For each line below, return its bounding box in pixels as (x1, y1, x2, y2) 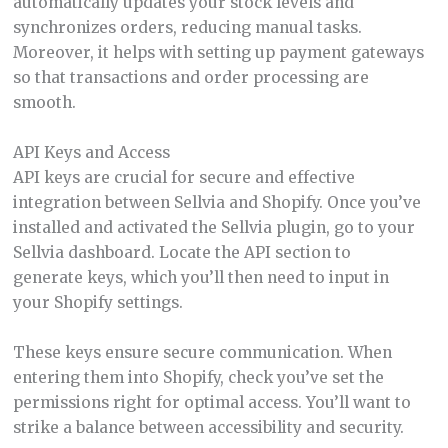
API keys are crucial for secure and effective (12, 167, 355, 187)
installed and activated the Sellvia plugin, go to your (12, 217, 415, 237)
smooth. (12, 93, 76, 113)
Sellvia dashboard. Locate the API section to (12, 242, 351, 262)
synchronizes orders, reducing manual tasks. (12, 18, 362, 38)
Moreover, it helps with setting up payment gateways (12, 43, 424, 63)
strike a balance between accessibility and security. (12, 417, 404, 437)
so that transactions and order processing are (12, 68, 369, 88)
